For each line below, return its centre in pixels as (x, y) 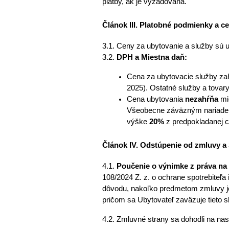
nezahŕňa (201, 99)
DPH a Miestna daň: (152, 57)
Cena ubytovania (156, 99)
